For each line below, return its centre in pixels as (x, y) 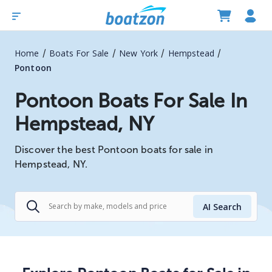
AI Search (222, 206)
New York (138, 53)
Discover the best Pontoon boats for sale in (114, 150)
